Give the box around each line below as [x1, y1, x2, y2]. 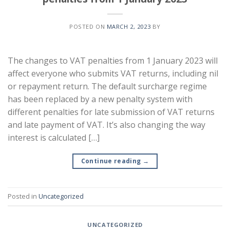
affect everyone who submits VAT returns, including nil [8, 67, 218, 79]
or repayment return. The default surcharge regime [8, 80, 207, 92]
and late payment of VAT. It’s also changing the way [8, 119, 205, 130]
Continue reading [81, 156, 143, 165]
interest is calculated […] [8, 131, 100, 143]
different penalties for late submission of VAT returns [8, 106, 215, 118]
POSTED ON [69, 22, 107, 30]
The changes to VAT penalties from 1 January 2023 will [8, 54, 218, 66]
